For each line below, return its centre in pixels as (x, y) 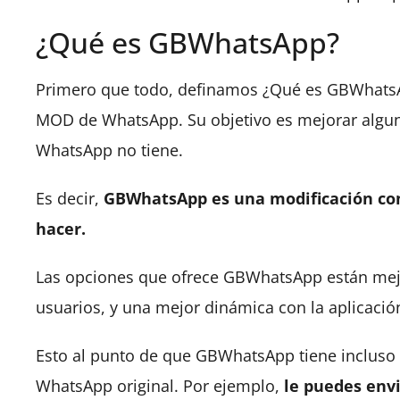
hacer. (63, 229)
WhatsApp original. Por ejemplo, (160, 386)
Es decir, (70, 198)
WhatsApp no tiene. (109, 150)
